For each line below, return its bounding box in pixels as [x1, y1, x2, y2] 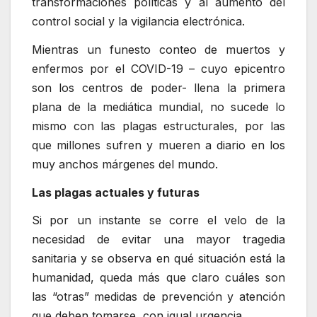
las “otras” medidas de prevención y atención [32, 289, 285, 304]
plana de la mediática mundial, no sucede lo [32, 99, 285, 114]
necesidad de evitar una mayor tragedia [32, 232, 285, 247]
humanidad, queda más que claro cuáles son [32, 270, 285, 285]
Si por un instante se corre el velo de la [32, 213, 285, 228]
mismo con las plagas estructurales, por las [32, 118, 285, 133]
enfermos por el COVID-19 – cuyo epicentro [32, 61, 285, 76]
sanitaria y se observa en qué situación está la [32, 251, 285, 266]
